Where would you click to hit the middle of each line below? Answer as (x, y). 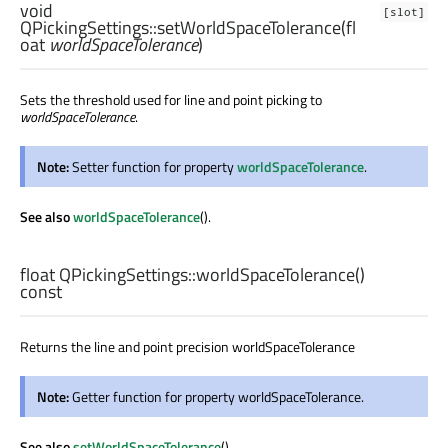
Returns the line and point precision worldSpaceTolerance (187, 347)
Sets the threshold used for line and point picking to (171, 100)
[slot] (404, 12)
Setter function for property (154, 167)
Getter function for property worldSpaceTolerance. (218, 397)
